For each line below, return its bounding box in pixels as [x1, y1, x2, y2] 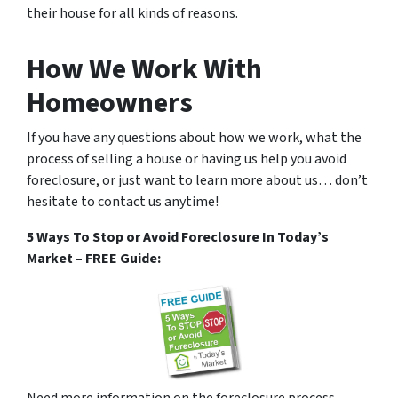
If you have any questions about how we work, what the [27, 128, 362, 148]
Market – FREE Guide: [27, 249, 161, 269]
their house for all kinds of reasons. [27, 4, 238, 24]
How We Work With [27, 49, 262, 91]
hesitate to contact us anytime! [27, 192, 219, 212]
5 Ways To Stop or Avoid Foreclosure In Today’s [27, 227, 329, 248]
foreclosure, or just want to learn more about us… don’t [27, 171, 368, 191]
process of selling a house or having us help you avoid [27, 149, 346, 170]
